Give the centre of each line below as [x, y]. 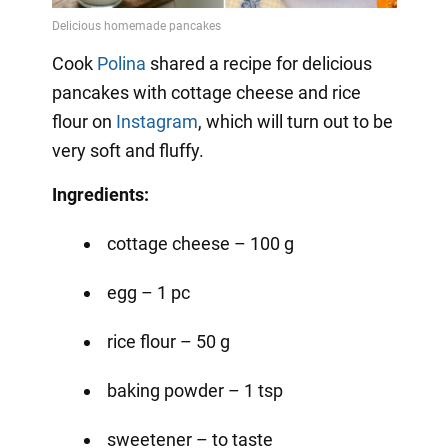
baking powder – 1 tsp [194, 390]
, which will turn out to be [295, 121]
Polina [121, 63]
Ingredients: [100, 194]
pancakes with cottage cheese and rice [206, 92]
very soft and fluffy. [127, 150]
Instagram [156, 121]
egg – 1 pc [148, 292]
